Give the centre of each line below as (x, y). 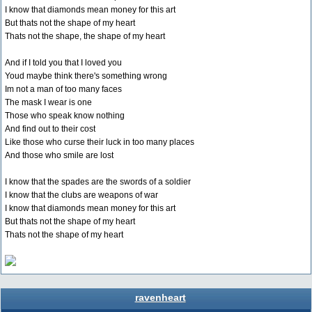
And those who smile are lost (59, 155)
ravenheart (160, 297)
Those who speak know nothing (65, 116)
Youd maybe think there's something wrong (86, 76)
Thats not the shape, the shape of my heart (85, 36)
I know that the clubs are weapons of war (81, 195)
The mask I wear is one (48, 102)
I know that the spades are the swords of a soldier (98, 182)
